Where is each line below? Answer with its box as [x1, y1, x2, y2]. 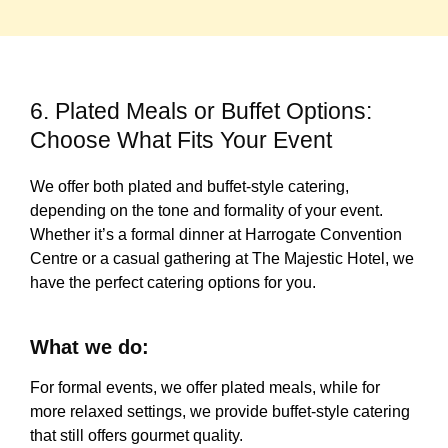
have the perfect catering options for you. [30, 274, 416, 292]
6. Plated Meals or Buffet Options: [30, 98, 372, 125]
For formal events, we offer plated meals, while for [30, 378, 380, 396]
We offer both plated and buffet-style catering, [30, 178, 349, 196]
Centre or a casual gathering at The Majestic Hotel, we [30, 250, 414, 268]
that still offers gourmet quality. [30, 426, 303, 444]
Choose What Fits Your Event [30, 127, 332, 154]
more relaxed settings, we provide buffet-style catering [30, 402, 410, 420]
